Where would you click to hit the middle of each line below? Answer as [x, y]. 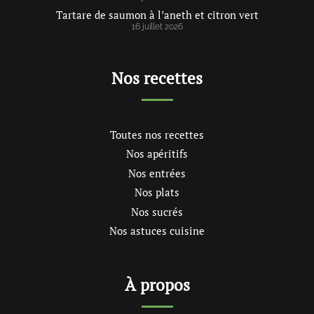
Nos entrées [157, 173]
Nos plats [157, 192]
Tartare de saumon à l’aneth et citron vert [157, 14]
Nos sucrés [157, 211]
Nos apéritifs [157, 154]
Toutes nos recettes [157, 134]
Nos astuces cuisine [157, 231]
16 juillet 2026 [157, 26]
